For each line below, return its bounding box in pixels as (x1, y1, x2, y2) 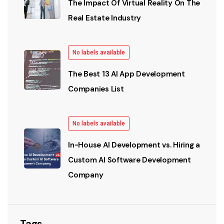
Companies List (68, 84, 124, 94)
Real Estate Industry (68, 13, 141, 23)
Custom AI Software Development (68, 155, 191, 165)
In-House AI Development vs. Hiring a (68, 140, 200, 150)
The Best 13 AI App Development (68, 69, 185, 79)
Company (68, 170, 103, 180)
